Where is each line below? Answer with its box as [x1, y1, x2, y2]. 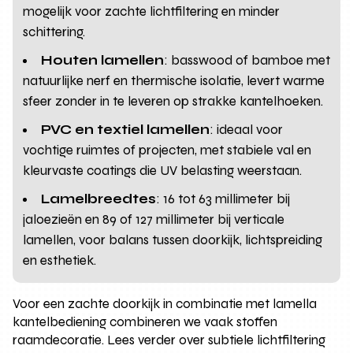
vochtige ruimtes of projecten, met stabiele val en [23, 141, 312, 158]
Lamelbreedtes [41, 190, 157, 207]
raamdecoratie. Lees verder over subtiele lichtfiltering [13, 331, 326, 348]
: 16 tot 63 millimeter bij [156, 190, 291, 207]
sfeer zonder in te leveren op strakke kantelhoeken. [23, 92, 324, 110]
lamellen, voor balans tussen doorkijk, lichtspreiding [23, 231, 323, 248]
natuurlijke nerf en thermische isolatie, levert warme [23, 72, 325, 89]
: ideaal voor [210, 121, 284, 138]
